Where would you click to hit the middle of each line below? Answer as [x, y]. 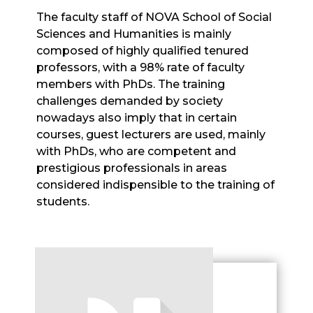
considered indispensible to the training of [156, 185]
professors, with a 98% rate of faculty [141, 67]
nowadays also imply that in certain [137, 118]
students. [63, 202]
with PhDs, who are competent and [137, 151]
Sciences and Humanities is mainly [134, 34]
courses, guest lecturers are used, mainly [151, 134]
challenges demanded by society [130, 101]
